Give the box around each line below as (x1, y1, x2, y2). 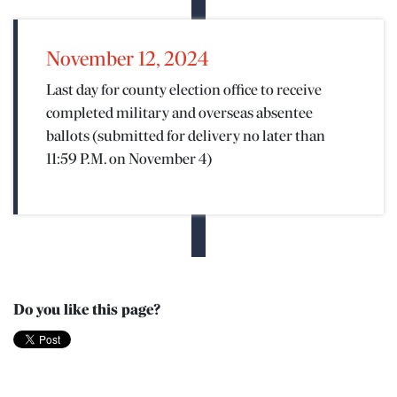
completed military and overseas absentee (46, 106, 313, 121)
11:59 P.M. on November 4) (46, 152, 212, 167)
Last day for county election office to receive (46, 83, 322, 98)
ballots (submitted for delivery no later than (46, 129, 325, 144)
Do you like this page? (13, 303, 160, 318)
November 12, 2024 (46, 50, 209, 71)
